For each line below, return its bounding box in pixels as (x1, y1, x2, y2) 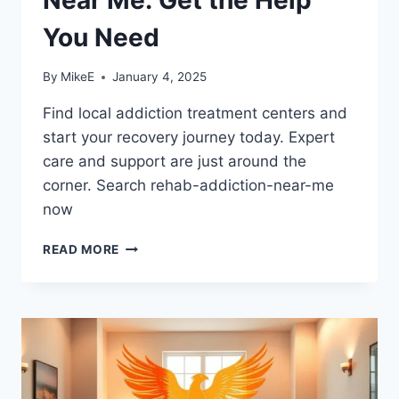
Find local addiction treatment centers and (43, 104, 347, 123)
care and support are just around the (43, 152, 306, 171)
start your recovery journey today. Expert (43, 128, 335, 147)
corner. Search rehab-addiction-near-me (43, 176, 334, 195)
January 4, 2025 (112, 69, 208, 85)
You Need (43, 21, 159, 53)
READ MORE (43, 242, 120, 257)
